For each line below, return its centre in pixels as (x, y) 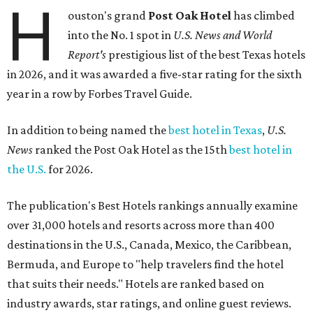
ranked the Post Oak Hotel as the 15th (132, 150)
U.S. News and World (223, 35)
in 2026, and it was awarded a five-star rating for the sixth (154, 74)
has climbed (264, 16)
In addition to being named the (88, 130)
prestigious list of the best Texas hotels (206, 55)
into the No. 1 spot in (121, 35)
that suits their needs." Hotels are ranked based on (136, 284)
